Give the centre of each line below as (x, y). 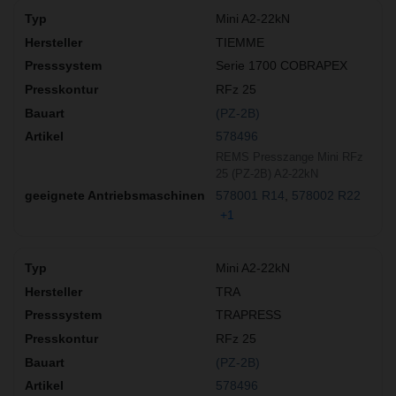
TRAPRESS (248, 315)
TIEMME (240, 42)
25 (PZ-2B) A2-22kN (267, 173)
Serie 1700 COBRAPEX (282, 66)
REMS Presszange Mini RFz (289, 156)
